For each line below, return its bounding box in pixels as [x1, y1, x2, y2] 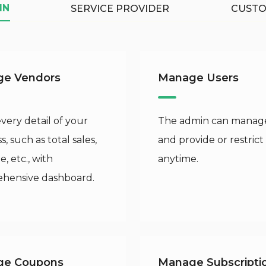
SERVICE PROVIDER [71, 3, 169, 14]
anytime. [158, 153, 198, 164]
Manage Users [158, 71, 239, 84]
